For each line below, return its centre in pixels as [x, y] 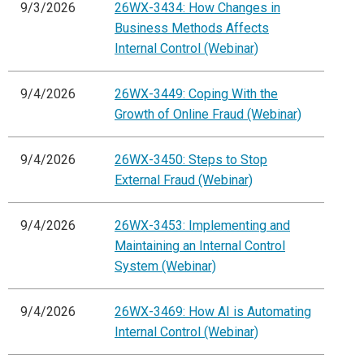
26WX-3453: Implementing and [202, 226]
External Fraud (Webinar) [184, 180]
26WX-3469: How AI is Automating [213, 312]
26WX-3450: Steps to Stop [191, 160]
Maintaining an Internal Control [200, 246]
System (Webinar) [165, 266]
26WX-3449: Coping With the [196, 94]
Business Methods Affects [192, 28]
